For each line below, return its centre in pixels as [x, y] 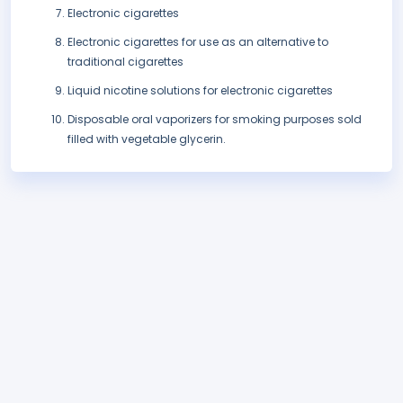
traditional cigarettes [125, 62]
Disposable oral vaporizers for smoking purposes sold [215, 120]
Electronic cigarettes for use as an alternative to [198, 42]
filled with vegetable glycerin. [147, 139]
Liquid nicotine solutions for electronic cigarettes [200, 91]
